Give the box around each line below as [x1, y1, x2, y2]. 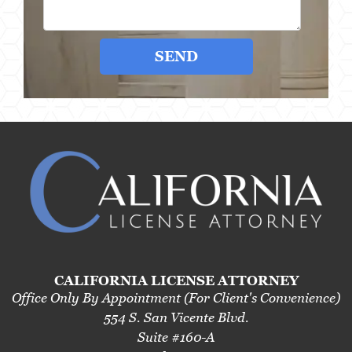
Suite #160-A [137, 329, 214, 346]
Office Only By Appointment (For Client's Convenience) [12, 290, 340, 306]
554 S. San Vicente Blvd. [103, 310, 249, 326]
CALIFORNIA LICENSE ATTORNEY [53, 273, 299, 289]
